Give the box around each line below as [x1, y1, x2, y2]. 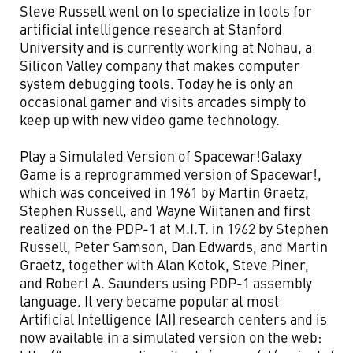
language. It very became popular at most [20, 291, 279, 310]
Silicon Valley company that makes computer [20, 55, 300, 75]
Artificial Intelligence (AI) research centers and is [20, 309, 327, 329]
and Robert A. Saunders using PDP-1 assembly [20, 273, 312, 292]
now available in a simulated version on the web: [20, 327, 321, 347]
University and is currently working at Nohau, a [20, 37, 312, 57]
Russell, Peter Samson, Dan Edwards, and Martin [20, 236, 328, 256]
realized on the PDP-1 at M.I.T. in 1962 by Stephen [20, 218, 329, 238]
